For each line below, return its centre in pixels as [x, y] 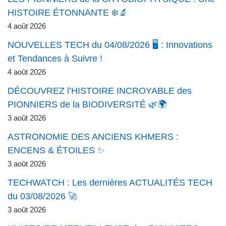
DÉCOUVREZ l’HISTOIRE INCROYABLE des [100, 91]
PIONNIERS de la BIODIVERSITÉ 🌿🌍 [87, 105]
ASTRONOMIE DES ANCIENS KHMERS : [93, 137]
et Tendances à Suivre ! [55, 59]
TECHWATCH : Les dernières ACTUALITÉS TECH [110, 183]
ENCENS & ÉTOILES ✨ [56, 151]
